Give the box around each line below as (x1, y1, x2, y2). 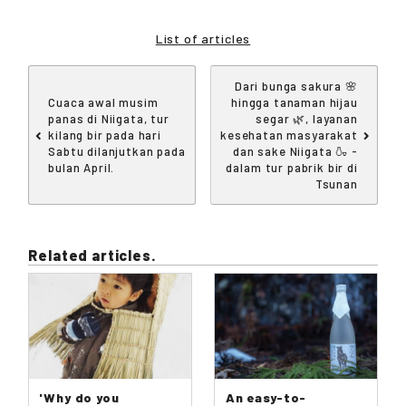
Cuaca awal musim (48, 94, 159, 110)
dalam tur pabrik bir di (226, 159, 358, 175)
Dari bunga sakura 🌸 (234, 78, 358, 93)
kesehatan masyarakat (219, 127, 358, 142)
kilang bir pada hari (48, 127, 161, 142)
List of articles (155, 30, 251, 46)
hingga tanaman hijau (230, 94, 358, 110)
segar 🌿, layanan (256, 111, 358, 126)
